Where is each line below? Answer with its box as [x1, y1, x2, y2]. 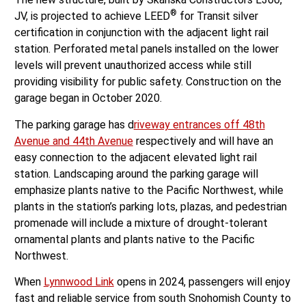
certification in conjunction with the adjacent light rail [14, 26, 268, 40]
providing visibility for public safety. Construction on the [14, 75, 281, 89]
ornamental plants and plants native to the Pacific [14, 232, 255, 246]
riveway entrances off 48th [133, 117, 265, 131]
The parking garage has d [14, 117, 134, 131]
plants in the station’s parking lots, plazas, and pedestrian [14, 199, 287, 213]
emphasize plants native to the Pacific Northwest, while [14, 183, 283, 197]
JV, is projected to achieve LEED [14, 10, 170, 23]
